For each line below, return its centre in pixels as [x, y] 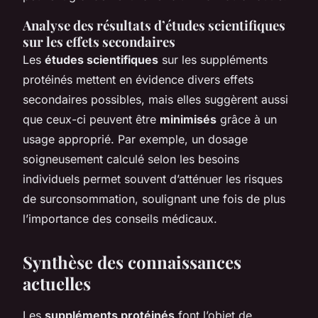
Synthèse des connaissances [132, 262]
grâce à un [247, 119]
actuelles [57, 283]
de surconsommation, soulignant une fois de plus [154, 198]
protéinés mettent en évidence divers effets [138, 79]
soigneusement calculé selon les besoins [131, 159]
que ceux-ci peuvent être [91, 119]
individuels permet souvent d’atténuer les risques [153, 179]
